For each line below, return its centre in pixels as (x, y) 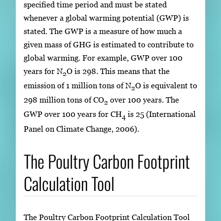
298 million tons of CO (64, 100)
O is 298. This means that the (118, 71)
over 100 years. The (144, 100)
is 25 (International (161, 114)
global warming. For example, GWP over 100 (103, 57)
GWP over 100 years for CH (73, 114)
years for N (43, 71)
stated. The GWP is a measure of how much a (103, 31)
